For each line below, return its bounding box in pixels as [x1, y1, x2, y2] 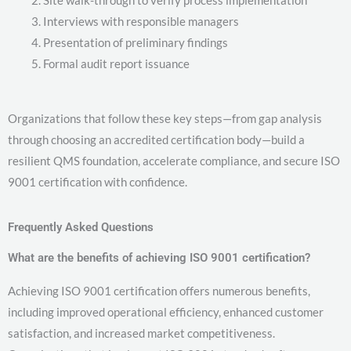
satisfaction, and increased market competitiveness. [8, 325, 275, 340]
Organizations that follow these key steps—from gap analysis [8, 110, 322, 125]
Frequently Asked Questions [8, 219, 154, 234]
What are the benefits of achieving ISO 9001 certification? [8, 250, 310, 265]
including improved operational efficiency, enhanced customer [8, 304, 324, 319]
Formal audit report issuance [43, 56, 190, 71]
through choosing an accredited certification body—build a [8, 132, 305, 147]
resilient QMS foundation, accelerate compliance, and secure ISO [8, 153, 340, 168]
